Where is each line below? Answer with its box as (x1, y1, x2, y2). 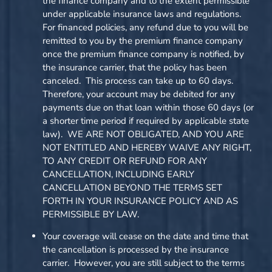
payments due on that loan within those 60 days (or (42, 101, 254, 114)
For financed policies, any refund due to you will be (42, 21, 248, 33)
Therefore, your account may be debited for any (42, 87, 235, 100)
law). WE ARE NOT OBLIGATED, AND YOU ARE (42, 127, 244, 140)
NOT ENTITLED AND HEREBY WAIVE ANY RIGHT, (42, 141, 251, 154)
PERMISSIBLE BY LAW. (42, 208, 139, 220)
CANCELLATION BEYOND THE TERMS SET (42, 181, 222, 194)
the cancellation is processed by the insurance (42, 243, 229, 256)
